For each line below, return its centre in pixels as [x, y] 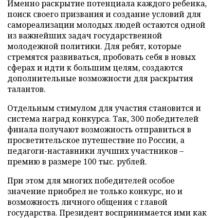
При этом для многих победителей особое [91, 180]
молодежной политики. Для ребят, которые [94, 46]
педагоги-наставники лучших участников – [95, 151]
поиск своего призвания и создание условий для [104, 14]
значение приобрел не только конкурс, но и [95, 191]
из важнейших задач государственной [85, 35]
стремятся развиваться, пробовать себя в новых [101, 57]
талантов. [27, 89]
